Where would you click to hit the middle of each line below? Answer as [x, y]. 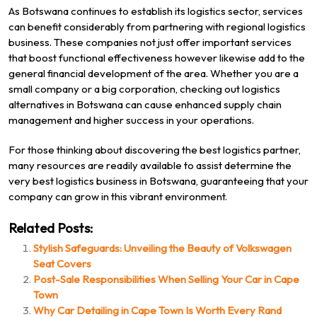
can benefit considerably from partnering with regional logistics [157, 26]
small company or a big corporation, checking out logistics [144, 88]
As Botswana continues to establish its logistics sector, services [156, 11]
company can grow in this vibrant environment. [118, 196]
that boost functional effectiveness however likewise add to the [157, 57]
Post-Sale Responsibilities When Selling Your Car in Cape [166, 279]
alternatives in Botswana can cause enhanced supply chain [145, 104]
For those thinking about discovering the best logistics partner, [155, 149]
